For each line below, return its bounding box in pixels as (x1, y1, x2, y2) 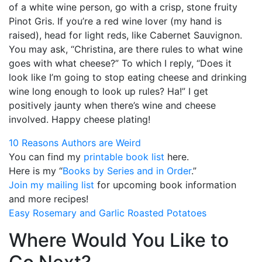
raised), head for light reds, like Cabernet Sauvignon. (9, 29, 242, 41)
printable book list (84, 150, 164, 163)
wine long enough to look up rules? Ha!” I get (9, 85, 208, 97)
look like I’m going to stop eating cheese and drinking (9, 71, 247, 83)
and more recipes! (9, 192, 88, 205)
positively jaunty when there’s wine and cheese (9, 99, 216, 111)
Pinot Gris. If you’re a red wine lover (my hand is (9, 15, 222, 27)
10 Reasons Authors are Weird (9, 136, 141, 149)
